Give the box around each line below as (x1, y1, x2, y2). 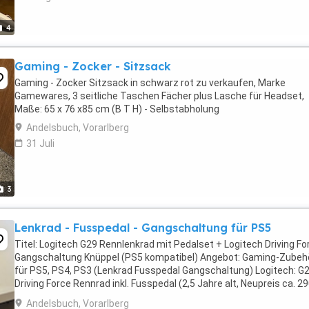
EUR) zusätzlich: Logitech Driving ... (14, 291, 168, 302)
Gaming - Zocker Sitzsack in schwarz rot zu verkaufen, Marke (14, 77, 286, 88)
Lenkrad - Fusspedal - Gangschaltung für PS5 (14, 221, 271, 235)
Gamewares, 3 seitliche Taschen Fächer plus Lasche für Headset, (14, 90, 304, 101)
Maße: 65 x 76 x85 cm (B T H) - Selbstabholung (14, 103, 219, 114)
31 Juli (26, 138, 54, 149)
